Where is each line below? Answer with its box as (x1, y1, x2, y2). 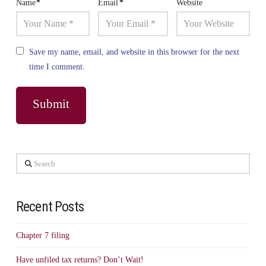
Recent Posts (15, 198, 84, 215)
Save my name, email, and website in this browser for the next (28, 47, 239, 56)
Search (15, 156, 38, 165)
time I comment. (28, 62, 85, 71)
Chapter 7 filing (15, 231, 69, 240)
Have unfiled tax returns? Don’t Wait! (15, 255, 144, 264)
